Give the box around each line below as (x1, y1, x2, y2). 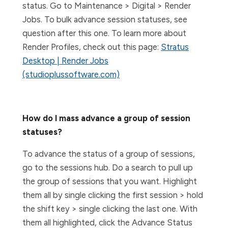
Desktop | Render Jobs (22, 55, 108, 66)
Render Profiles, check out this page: (22, 42, 161, 52)
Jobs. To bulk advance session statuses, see (22, 14, 187, 24)
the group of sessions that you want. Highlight (22, 176, 197, 186)
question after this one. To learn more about (22, 28, 186, 38)
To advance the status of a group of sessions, (22, 149, 195, 159)
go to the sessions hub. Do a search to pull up (22, 162, 193, 173)
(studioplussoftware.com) (22, 69, 120, 79)
